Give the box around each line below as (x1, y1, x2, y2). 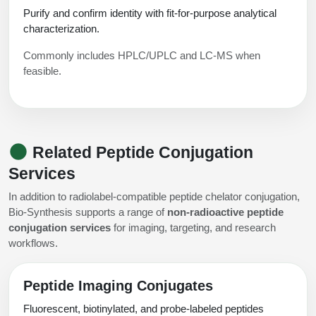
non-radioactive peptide (167, 205, 284, 218)
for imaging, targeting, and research (111, 221, 276, 233)
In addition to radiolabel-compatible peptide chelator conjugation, (8, 190, 300, 202)
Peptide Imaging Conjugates (23, 277, 213, 293)
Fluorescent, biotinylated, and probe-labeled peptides (23, 302, 264, 315)
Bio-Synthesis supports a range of (8, 205, 167, 218)
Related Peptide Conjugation (28, 142, 253, 162)
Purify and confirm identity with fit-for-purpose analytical (23, 6, 276, 19)
